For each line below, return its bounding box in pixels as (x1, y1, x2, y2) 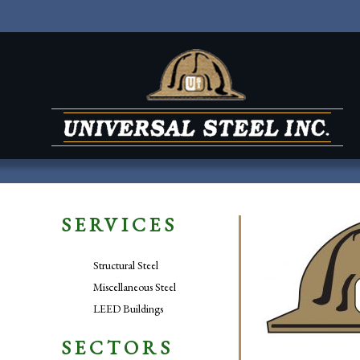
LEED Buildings (92, 301, 163, 316)
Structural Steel (92, 258, 158, 272)
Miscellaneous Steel (92, 280, 176, 294)
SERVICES (60, 212, 178, 237)
